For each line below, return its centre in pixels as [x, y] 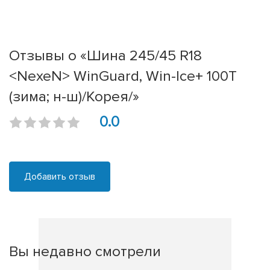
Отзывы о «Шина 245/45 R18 [105, 56]
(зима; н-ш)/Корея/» [74, 97]
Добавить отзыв [60, 177]
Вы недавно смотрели [85, 252]
